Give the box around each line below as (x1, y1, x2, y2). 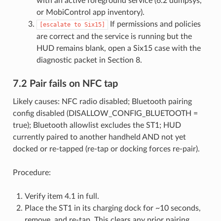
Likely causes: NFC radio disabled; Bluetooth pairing (12, 97, 192, 106)
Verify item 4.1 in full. (24, 192, 99, 200)
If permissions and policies (108, 20, 201, 28)
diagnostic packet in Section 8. (36, 56, 142, 64)
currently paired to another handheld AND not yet (12, 133, 186, 141)
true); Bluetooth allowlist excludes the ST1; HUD (12, 121, 181, 129)
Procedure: (12, 168, 51, 177)
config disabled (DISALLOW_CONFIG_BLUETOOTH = (12, 109, 198, 117)
